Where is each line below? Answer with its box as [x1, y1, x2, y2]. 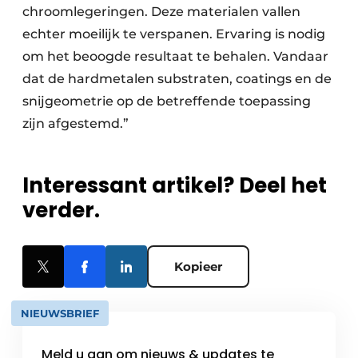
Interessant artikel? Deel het [22, 171, 327, 201]
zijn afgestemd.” [22, 116, 129, 132]
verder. [22, 196, 100, 225]
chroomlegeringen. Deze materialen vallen [22, 4, 300, 20]
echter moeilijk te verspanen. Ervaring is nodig [22, 26, 325, 42]
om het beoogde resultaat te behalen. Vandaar [22, 49, 328, 65]
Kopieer [174, 259, 222, 275]
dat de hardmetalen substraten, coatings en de [22, 71, 332, 87]
